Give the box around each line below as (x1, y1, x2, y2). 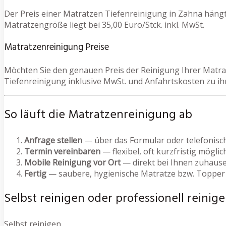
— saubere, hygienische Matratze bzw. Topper (46, 168, 225, 180)
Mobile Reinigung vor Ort (24, 157, 121, 168)
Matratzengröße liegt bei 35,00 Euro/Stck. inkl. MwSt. (4, 19, 204, 31)
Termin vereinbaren (24, 146, 100, 157)
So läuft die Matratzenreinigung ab (4, 105, 192, 125)
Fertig (24, 168, 46, 180)
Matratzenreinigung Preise (4, 39, 109, 55)
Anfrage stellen (24, 135, 82, 146)
